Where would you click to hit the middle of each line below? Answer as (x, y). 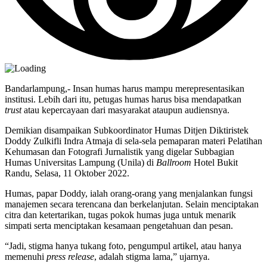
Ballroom (174, 163)
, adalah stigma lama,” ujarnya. (152, 257)
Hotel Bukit (215, 163)
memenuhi (26, 257)
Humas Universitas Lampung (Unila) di (80, 163)
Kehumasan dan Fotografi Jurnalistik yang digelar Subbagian (119, 152)
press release (70, 257)
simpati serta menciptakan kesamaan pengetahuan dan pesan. (119, 226)
